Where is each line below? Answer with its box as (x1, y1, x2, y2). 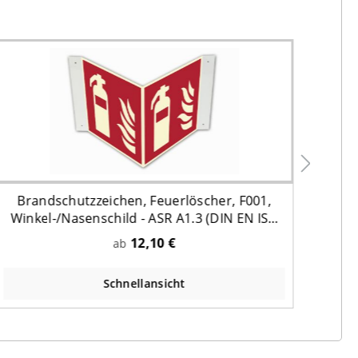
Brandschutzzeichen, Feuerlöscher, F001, (17, 191, 272, 209)
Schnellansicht (102, 275, 186, 291)
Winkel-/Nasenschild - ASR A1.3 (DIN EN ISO (10, 209, 278, 227)
